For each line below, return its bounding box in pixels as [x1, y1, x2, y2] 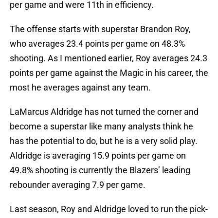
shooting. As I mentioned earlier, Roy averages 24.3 [10, 53, 207, 64]
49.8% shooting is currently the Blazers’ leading [10, 165, 190, 176]
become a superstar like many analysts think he [10, 121, 193, 132]
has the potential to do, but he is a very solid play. [10, 136, 198, 146]
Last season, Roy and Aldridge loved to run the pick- [10, 204, 208, 215]
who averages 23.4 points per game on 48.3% [10, 38, 185, 49]
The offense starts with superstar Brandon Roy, [10, 24, 191, 35]
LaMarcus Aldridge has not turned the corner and [10, 107, 199, 117]
